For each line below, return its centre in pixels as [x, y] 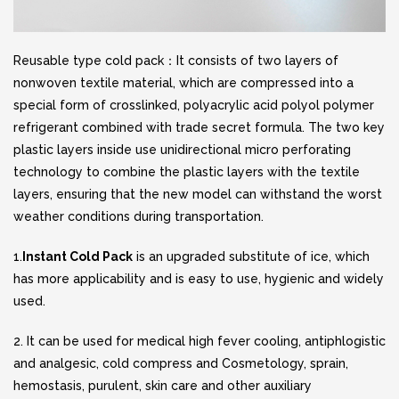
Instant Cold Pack [77, 256]
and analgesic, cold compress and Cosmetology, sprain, [181, 363]
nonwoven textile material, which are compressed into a [183, 83]
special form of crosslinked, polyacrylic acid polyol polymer [194, 105]
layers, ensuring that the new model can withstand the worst [198, 194]
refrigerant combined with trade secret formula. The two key [199, 127]
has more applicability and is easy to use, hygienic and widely [199, 279]
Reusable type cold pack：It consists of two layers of [176, 61]
